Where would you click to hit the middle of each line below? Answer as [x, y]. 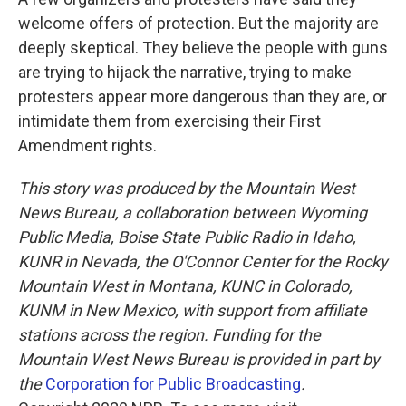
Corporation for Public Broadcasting [173, 384]
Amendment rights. [87, 145]
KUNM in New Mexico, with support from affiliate [193, 310]
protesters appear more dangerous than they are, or [203, 97]
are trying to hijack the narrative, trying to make [185, 72]
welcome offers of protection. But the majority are [198, 23]
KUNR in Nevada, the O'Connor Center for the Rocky [203, 261]
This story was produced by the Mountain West [187, 188]
